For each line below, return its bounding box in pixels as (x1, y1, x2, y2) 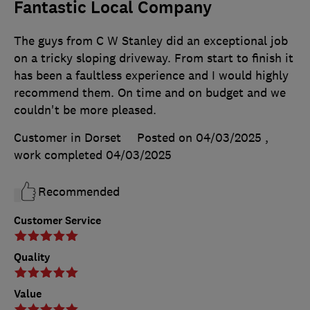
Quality (14, 249, 51, 264)
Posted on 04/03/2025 (137, 129, 262, 145)
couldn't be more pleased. (14, 102, 156, 118)
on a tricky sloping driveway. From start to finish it (14, 50, 293, 66)
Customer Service (14, 212, 101, 228)
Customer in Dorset (14, 129, 121, 145)
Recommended (38, 183, 120, 199)
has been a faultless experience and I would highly (14, 67, 289, 83)
